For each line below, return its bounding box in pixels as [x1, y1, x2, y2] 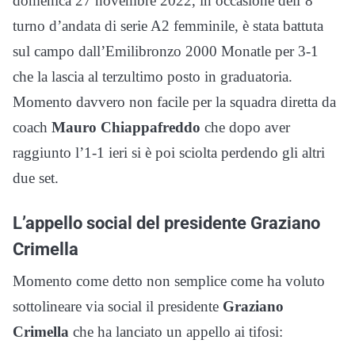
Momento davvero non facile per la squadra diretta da [13, 94, 336, 111]
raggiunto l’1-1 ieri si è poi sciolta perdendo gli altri [13, 144, 325, 162]
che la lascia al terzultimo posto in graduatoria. [13, 68, 292, 86]
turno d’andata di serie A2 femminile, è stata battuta [13, 17, 323, 35]
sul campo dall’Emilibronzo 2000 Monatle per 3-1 [13, 43, 319, 60]
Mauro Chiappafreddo [52, 119, 200, 136]
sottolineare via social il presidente [13, 298, 223, 315]
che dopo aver [200, 119, 290, 136]
